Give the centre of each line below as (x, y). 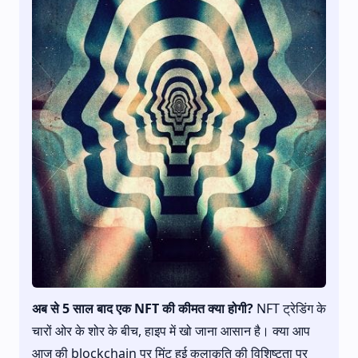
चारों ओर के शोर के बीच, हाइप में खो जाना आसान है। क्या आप (171, 331)
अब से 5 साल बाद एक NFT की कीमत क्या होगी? (143, 309)
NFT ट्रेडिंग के (290, 309)
